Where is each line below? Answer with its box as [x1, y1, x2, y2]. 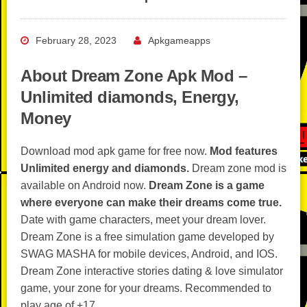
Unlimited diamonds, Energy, [21, 88, 239, 106]
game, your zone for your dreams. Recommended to [21, 282, 271, 294]
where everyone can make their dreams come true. [21, 197, 282, 208]
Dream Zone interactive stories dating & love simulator [21, 265, 283, 277]
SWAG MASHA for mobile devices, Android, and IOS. [21, 248, 278, 260]
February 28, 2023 [36, 35, 116, 46]
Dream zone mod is [189, 162, 286, 174]
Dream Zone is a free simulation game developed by [21, 231, 274, 243]
